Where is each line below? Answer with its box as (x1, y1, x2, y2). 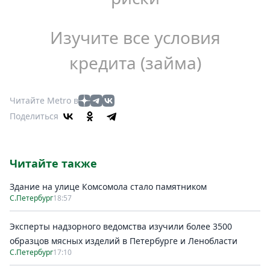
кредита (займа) (69, 51, 201, 74)
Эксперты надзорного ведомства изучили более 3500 (10, 221, 232, 232)
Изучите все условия (49, 26, 221, 49)
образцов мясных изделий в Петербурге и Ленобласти (10, 235, 237, 246)
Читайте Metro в (10, 95, 78, 106)
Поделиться (10, 110, 58, 122)
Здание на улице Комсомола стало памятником (10, 181, 207, 192)
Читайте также (10, 156, 97, 171)
